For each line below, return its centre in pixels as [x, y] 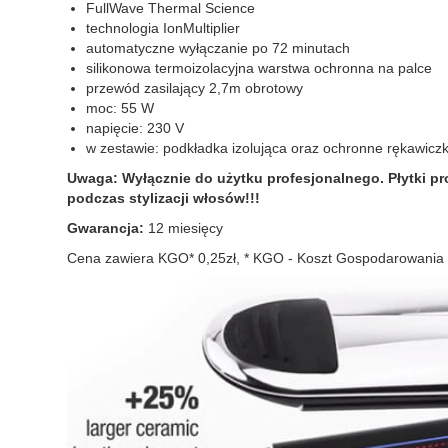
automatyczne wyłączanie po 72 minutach [218, 48]
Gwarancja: [105, 228]
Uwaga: [94, 178]
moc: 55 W [120, 108]
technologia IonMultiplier [163, 28]
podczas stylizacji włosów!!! [163, 198]
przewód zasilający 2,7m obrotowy [194, 88]
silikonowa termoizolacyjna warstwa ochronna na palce [259, 68]
